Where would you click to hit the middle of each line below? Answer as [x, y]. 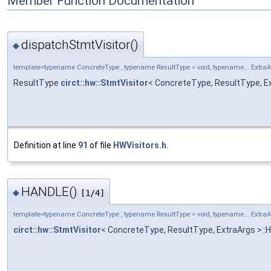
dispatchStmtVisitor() [80, 44]
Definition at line [46, 145]
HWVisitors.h [140, 145]
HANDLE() [51, 192]
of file [100, 145]
